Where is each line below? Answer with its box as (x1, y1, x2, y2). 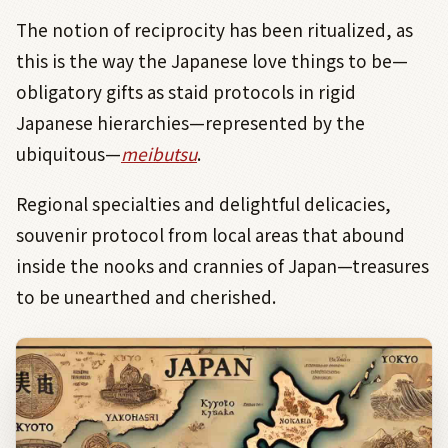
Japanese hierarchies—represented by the (16, 109, 365, 135)
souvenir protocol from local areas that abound (16, 221, 405, 247)
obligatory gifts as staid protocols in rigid (16, 78, 356, 104)
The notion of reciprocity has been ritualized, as (16, 16, 413, 42)
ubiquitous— (16, 140, 121, 166)
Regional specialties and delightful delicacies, (16, 190, 391, 216)
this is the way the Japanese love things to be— (16, 47, 408, 73)
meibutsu (121, 140, 197, 166)
